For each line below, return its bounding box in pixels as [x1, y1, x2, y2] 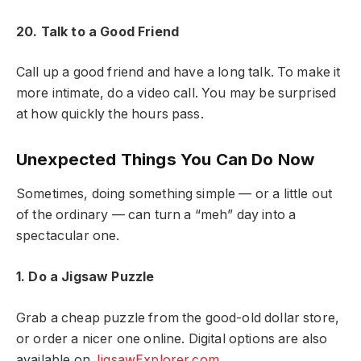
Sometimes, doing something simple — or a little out [16, 186, 333, 202]
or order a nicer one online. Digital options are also [16, 330, 328, 346]
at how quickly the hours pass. [16, 106, 204, 122]
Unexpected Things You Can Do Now [16, 149, 315, 170]
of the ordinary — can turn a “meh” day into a [16, 207, 297, 223]
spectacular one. [16, 228, 120, 244]
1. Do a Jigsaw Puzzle [16, 269, 155, 285]
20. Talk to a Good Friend [16, 23, 179, 39]
